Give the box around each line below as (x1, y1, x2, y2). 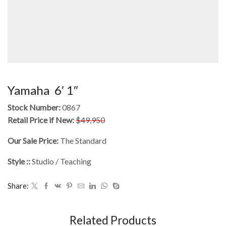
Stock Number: (8, 102, 61, 112)
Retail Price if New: (8, 115, 74, 125)
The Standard (59, 136, 106, 146)
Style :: (8, 156, 32, 166)
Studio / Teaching (32, 156, 91, 166)
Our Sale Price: (8, 136, 59, 146)
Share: (8, 181, 29, 191)
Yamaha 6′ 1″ (8, 83, 78, 98)
